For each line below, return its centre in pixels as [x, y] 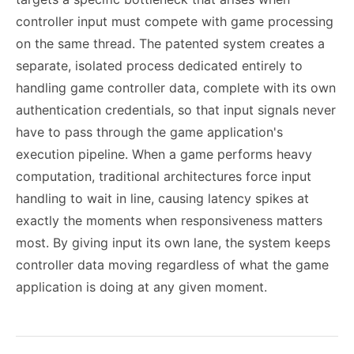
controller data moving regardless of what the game [172, 265]
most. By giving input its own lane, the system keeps [173, 243]
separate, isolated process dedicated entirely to [159, 66]
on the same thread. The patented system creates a [170, 43]
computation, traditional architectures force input [164, 176]
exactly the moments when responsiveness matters [169, 220]
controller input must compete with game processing [175, 21]
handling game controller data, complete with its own [176, 88]
